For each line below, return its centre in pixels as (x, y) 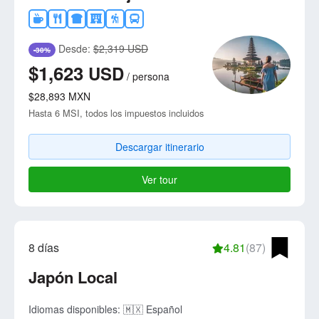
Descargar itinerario (159, 147)
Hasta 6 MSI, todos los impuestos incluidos (116, 113)
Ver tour (159, 180)
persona (151, 77)
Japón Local (73, 277)
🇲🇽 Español (153, 309)
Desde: (74, 48)
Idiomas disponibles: (76, 309)
